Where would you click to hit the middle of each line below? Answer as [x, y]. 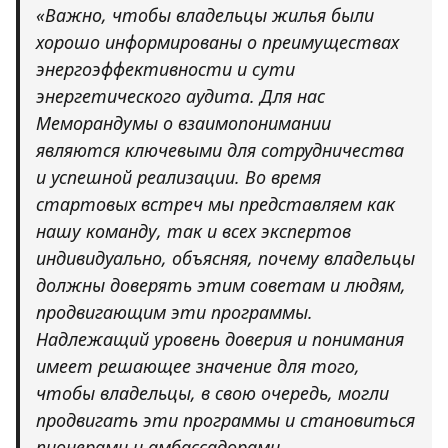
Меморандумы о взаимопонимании [183, 123]
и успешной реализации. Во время [178, 177]
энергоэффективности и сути [165, 69]
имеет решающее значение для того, [198, 366]
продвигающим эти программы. [174, 312]
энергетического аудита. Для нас [180, 96]
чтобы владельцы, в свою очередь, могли [212, 393]
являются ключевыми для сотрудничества [220, 150]
